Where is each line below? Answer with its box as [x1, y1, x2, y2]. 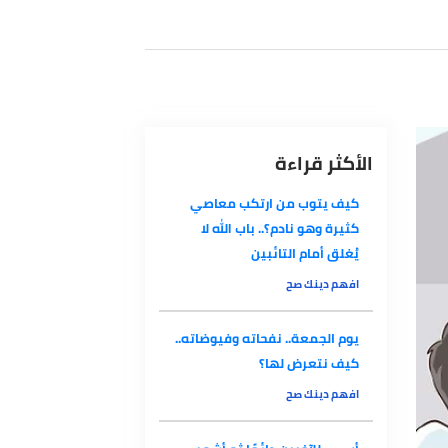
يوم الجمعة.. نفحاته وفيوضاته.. [183, 367, 378, 394]
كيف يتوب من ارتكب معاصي [199, 224, 378, 252]
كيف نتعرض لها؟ [272, 393, 378, 420]
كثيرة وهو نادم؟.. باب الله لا [211, 251, 378, 278]
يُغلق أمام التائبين [263, 277, 378, 304]
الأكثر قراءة [289, 176, 393, 215]
